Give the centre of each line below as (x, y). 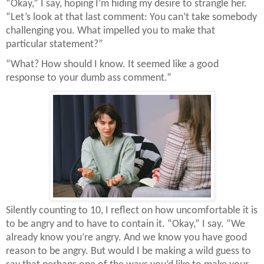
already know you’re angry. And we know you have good (126, 237)
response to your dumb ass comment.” (89, 78)
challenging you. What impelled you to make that (110, 31)
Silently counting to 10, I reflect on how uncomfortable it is (132, 210)
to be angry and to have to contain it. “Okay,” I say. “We (126, 224)
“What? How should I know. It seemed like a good (112, 64)
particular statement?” (55, 45)
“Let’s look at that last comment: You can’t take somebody (131, 18)
